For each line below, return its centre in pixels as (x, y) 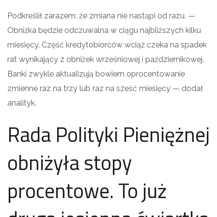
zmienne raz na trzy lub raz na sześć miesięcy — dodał (105, 88)
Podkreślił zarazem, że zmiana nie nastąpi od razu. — (101, 15)
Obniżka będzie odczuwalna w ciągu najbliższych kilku (104, 30)
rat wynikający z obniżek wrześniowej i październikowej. (106, 59)
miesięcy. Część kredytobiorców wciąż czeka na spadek (107, 45)
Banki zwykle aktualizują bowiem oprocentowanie (96, 74)
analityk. (22, 103)
